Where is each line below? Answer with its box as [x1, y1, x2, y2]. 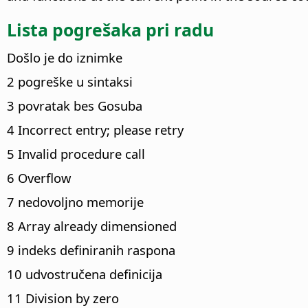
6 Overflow [7, 168, 71, 186]
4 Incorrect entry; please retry [7, 120, 184, 138]
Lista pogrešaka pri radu [7, 18, 214, 42]
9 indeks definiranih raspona [7, 241, 175, 258]
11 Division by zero [7, 289, 119, 307]
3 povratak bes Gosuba [7, 96, 142, 114]
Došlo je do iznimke [7, 48, 122, 66]
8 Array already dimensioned [7, 217, 177, 234]
